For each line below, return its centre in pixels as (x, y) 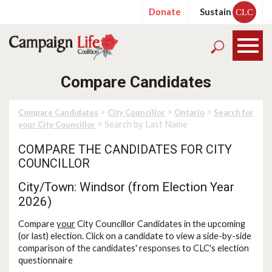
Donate (165, 12)
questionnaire (46, 260)
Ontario (189, 112)
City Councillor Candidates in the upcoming (160, 224)
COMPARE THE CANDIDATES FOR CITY (125, 150)
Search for (234, 112)
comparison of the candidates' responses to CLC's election (134, 248)
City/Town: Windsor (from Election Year (126, 187)
